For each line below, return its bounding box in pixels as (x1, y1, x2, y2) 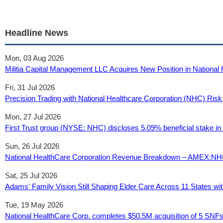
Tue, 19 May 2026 (5, 201, 63, 209)
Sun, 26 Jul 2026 (5, 142, 59, 150)
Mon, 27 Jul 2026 (5, 112, 61, 121)
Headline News (5, 28, 68, 38)
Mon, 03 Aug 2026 (5, 54, 64, 62)
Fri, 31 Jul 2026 (5, 83, 55, 92)
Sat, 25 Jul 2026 (5, 171, 57, 180)
